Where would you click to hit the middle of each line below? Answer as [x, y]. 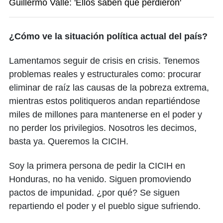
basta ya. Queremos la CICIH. [69, 142]
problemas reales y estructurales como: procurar [105, 74]
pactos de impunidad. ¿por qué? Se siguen [94, 193]
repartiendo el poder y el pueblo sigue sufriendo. [105, 206]
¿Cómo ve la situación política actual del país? [108, 37]
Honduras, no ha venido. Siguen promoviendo [100, 179]
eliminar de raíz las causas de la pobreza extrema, [109, 88]
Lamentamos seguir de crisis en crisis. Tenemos [104, 61]
